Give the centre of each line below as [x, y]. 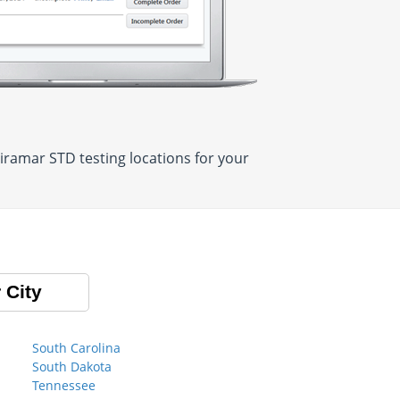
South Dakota [72, 367]
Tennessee [64, 385]
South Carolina [76, 348]
